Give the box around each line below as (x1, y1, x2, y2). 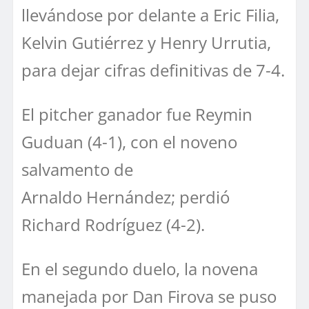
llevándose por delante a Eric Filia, (21, 3, 279, 26)
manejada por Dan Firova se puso (21, 284, 277, 308)
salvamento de (21, 157, 133, 181)
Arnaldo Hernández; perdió (21, 185, 230, 208)
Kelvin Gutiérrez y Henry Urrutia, (21, 30, 271, 54)
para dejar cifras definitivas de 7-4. (21, 58, 285, 81)
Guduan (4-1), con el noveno (21, 130, 237, 153)
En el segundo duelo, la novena (21, 257, 258, 280)
